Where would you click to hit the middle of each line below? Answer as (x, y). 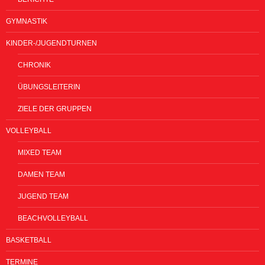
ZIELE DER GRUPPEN (55, 109)
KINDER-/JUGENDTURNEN (51, 43)
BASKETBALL (29, 240)
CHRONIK (34, 65)
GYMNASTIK (27, 21)
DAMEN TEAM (41, 174)
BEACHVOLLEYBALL (53, 218)
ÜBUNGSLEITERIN (49, 87)
